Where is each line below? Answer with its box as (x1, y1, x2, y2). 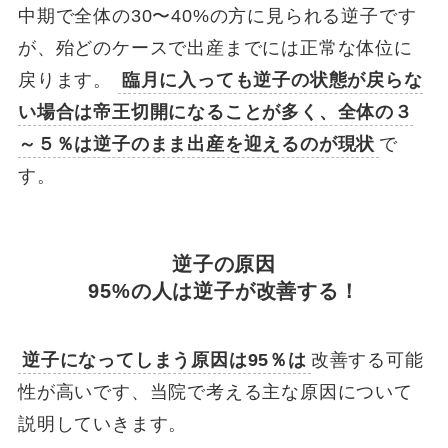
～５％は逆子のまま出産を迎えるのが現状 (17, 133, 376, 154)
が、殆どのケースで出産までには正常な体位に (17, 37, 413, 58)
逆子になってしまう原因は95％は (21, 350, 307, 371)
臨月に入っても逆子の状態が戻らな (121, 69, 423, 90)
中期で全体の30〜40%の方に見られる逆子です (17, 5, 417, 26)
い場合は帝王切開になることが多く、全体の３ (17, 101, 413, 122)
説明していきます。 (17, 414, 188, 435)
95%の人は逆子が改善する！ (88, 279, 360, 302)
